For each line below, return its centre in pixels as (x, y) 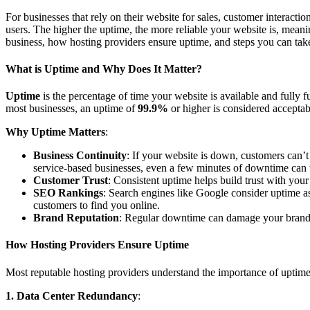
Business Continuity (80, 156)
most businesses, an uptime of (72, 109)
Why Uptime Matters (55, 132)
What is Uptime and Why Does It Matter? (104, 69)
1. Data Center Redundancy (72, 295)
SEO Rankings (68, 193)
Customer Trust (71, 181)
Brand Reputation (76, 218)
